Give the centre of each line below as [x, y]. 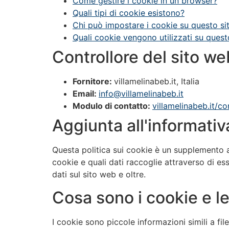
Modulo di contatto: [112, 106]
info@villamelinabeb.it [141, 94]
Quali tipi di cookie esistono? [129, 13]
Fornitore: [93, 82]
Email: [86, 94]
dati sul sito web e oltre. [99, 175]
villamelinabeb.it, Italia [157, 82]
